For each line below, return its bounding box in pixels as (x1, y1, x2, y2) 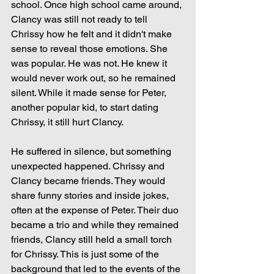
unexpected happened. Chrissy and (11, 160, 167, 172)
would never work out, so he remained (11, 72, 178, 84)
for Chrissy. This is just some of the (11, 248, 161, 261)
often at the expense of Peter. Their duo (11, 204, 181, 217)
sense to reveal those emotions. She (11, 43, 170, 55)
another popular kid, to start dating (11, 102, 161, 114)
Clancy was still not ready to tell (11, 13, 150, 26)
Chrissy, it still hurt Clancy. (11, 116, 124, 128)
